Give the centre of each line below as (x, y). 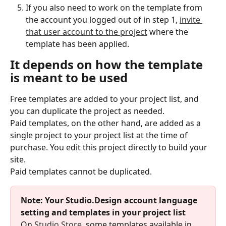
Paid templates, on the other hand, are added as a (106, 123)
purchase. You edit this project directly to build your (110, 147)
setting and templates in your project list (103, 213)
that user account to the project (87, 32)
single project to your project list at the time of (100, 135)
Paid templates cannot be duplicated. (81, 171)
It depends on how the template (108, 64)
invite (191, 19)
